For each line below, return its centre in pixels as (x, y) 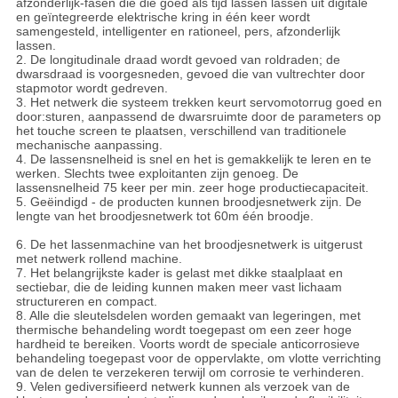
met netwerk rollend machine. (99, 259)
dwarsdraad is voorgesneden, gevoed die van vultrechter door (190, 74)
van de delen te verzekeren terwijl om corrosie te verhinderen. (190, 373)
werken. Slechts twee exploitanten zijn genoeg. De (157, 174)
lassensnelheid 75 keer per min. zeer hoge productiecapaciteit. (192, 188)
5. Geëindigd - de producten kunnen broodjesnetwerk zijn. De (188, 202)
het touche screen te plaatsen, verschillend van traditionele (181, 131)
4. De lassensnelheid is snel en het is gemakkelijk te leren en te (193, 159)
